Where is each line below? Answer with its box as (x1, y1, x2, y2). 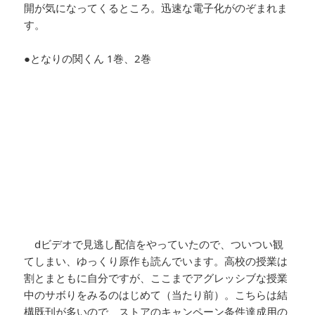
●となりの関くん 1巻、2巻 (24, 51, 152, 65)
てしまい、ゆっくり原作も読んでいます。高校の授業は (24, 253, 288, 268)
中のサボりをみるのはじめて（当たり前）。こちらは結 (24, 287, 288, 302)
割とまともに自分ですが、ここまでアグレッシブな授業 (24, 270, 288, 285)
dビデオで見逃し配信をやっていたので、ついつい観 (24, 236, 284, 251)
